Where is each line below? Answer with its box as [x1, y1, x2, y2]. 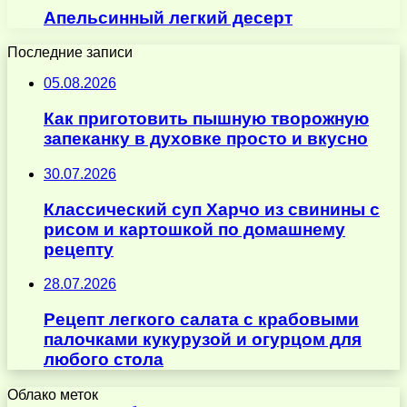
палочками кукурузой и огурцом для [44, 329, 362, 349]
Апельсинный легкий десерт [44, 7, 293, 27]
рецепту [44, 239, 114, 259]
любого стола [44, 349, 164, 369]
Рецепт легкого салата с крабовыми [44, 309, 359, 329]
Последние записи [7, 45, 133, 61]
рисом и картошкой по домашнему [44, 219, 345, 239]
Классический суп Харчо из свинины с [44, 199, 380, 219]
